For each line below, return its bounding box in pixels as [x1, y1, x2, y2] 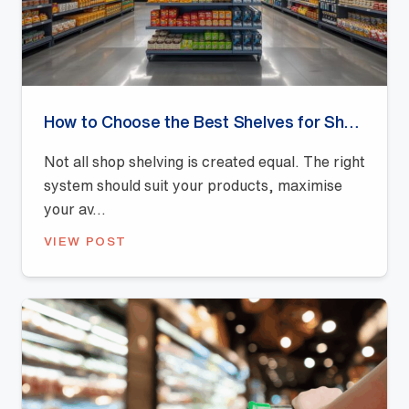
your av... [44, 201, 106, 216]
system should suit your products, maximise [44, 177, 342, 193]
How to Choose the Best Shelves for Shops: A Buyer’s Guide [343, 112, 359, 130]
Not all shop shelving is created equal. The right [44, 153, 365, 169]
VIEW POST [44, 234, 127, 247]
